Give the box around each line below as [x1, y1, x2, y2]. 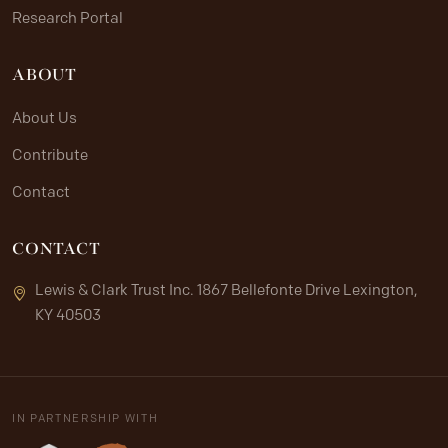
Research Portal [12, 9, 123, 27]
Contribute [12, 146, 88, 164]
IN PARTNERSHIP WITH [12, 411, 159, 425]
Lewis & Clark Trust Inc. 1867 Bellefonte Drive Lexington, [35, 281, 418, 299]
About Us [12, 109, 77, 127]
